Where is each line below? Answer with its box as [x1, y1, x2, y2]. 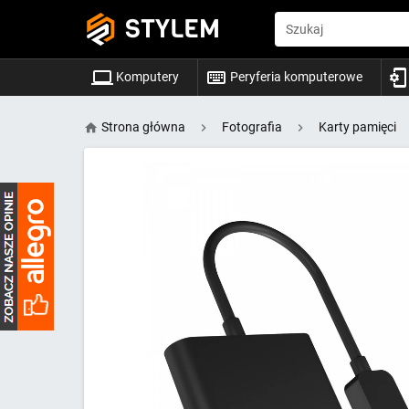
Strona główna [100, 120, 185, 134]
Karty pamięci [318, 120, 396, 134]
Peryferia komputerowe [226, 68, 362, 84]
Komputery [112, 68, 179, 84]
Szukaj [286, 22, 324, 37]
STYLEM [125, 12, 221, 46]
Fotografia [221, 120, 282, 134]
